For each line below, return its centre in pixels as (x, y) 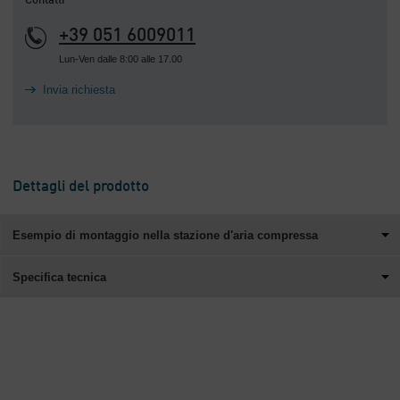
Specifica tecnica (59, 278)
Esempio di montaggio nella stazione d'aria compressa (165, 236)
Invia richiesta (79, 90)
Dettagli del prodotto (81, 187)
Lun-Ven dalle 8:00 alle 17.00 (121, 59)
